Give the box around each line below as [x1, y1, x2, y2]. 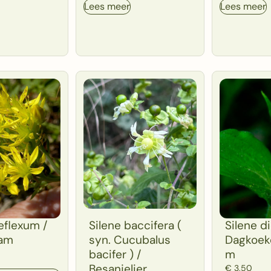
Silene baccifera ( [89, 217, 182, 233]
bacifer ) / [89, 246, 142, 262]
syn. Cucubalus [89, 232, 171, 247]
